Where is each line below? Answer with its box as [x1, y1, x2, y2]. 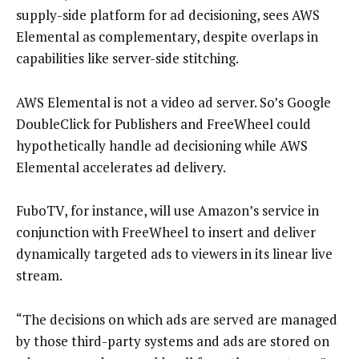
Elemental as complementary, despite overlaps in [16, 27, 318, 46]
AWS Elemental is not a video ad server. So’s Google [16, 92, 331, 111]
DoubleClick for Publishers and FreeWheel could [16, 114, 311, 133]
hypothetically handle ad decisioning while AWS [16, 135, 308, 155]
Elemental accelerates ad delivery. [16, 157, 226, 176]
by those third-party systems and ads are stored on [16, 331, 329, 350]
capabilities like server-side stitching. [16, 49, 239, 68]
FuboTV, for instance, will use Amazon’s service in [16, 201, 319, 220]
